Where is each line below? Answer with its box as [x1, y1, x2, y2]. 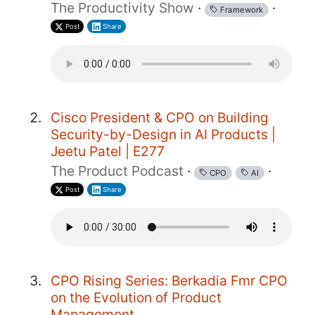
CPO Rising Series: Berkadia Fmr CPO [51, 271, 288, 289]
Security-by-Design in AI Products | [51, 125, 276, 143]
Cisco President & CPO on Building [51, 108, 269, 126]
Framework [218, 4, 264, 15]
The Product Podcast [51, 162, 184, 179]
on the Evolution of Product [51, 288, 221, 306]
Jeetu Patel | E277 [51, 142, 165, 160]
